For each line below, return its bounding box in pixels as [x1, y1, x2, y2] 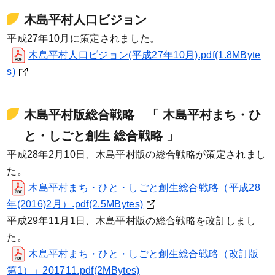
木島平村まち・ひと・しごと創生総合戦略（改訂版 [28, 248, 259, 259]
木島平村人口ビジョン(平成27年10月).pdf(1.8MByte [28, 49, 261, 60]
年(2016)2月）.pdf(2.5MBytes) [7, 198, 144, 209]
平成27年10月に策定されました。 [7, 33, 160, 44]
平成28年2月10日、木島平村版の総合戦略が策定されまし [7, 149, 266, 160]
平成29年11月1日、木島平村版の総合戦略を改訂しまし [7, 215, 256, 226]
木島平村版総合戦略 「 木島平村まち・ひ [24, 107, 261, 122]
